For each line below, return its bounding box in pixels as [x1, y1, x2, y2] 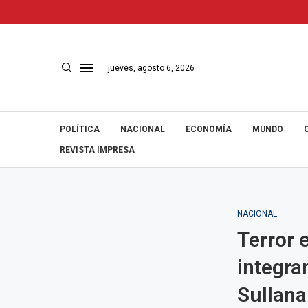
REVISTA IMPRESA [60, 145, 135, 155]
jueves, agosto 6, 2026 [108, 63, 195, 73]
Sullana [236, 283, 307, 307]
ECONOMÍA [186, 124, 232, 134]
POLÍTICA [60, 124, 100, 134]
